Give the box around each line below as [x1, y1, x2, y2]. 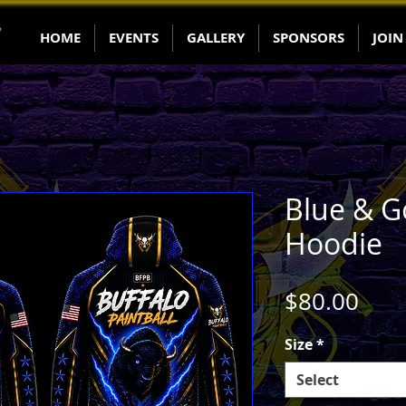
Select [296, 370, 339, 391]
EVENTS [109, 28, 159, 47]
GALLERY [187, 28, 245, 47]
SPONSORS [273, 28, 344, 47]
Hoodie [285, 224, 382, 264]
